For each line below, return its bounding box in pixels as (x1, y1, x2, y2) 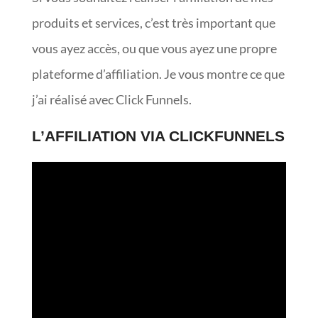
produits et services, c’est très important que (31, 15, 275, 31)
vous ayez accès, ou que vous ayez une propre (31, 40, 277, 56)
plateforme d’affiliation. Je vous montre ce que (31, 66, 285, 82)
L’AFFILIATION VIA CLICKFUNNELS (31, 128, 285, 144)
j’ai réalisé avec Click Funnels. (31, 92, 192, 107)
